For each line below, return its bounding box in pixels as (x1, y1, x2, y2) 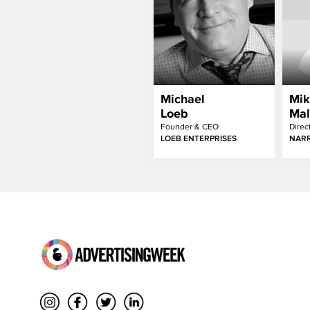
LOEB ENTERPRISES (161, 134, 237, 143)
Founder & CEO (161, 122, 219, 131)
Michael (161, 92, 205, 106)
